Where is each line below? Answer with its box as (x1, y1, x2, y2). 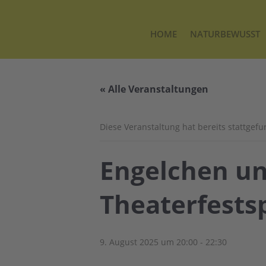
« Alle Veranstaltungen (100, 83, 208, 96)
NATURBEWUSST (190, 28, 260, 40)
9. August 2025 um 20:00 (100, 236, 198, 248)
